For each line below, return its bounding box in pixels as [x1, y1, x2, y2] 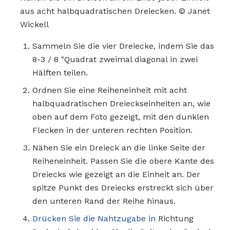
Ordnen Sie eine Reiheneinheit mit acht [32, 85, 187, 95]
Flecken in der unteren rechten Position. [32, 125, 193, 135]
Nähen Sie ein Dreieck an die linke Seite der [32, 142, 205, 152]
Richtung [156, 213, 194, 223]
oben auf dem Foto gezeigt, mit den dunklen [32, 111, 209, 122]
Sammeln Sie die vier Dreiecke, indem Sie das [32, 41, 214, 51]
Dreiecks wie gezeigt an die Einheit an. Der [32, 169, 200, 179]
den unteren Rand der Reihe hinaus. [32, 196, 176, 206]
